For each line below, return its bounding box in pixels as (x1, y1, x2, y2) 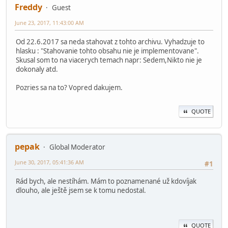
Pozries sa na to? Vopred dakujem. (16, 82, 123, 92)
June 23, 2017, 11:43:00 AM (15, 18, 84, 26)
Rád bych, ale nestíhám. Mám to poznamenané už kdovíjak (16, 177, 196, 186)
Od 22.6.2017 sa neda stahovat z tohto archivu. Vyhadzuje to (16, 37, 205, 46)
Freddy (15, 1, 42, 13)
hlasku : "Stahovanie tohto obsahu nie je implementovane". (16, 46, 199, 55)
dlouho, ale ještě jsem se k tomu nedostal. (16, 186, 146, 195)
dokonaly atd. (16, 64, 58, 74)
